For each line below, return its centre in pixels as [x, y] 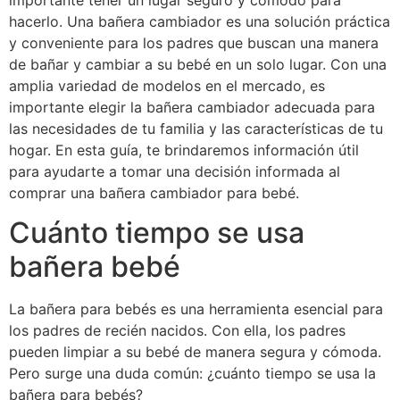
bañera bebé [95, 267]
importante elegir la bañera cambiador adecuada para [192, 107]
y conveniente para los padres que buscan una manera [194, 43]
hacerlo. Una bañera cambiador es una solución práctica [200, 21]
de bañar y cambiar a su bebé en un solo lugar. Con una [198, 64]
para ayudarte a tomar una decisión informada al [175, 171]
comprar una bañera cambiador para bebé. [154, 193]
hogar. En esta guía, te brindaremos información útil [184, 150]
